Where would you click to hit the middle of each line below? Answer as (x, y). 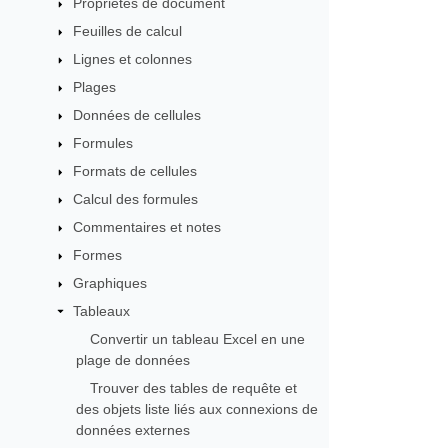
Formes (98, 255)
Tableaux (102, 311)
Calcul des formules (136, 199)
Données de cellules (137, 115)
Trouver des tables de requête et (193, 388)
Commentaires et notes (147, 227)
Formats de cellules (135, 171)
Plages (95, 87)
